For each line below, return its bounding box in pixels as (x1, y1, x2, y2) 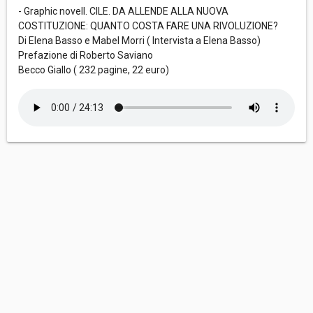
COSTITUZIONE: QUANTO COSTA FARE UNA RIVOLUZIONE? (18, 20, 278, 32)
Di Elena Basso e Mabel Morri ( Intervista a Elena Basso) (18, 35, 261, 47)
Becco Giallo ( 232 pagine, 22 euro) (18, 64, 169, 76)
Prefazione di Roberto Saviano (18, 50, 153, 61)
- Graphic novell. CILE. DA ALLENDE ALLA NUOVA (18, 6, 228, 17)
